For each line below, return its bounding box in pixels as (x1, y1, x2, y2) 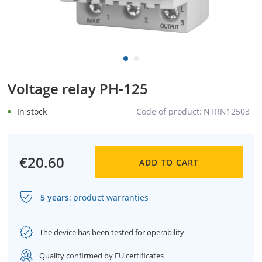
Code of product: (136, 106, 202, 117)
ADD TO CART (139, 156, 199, 168)
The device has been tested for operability (39, 226, 184, 237)
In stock (17, 105, 47, 117)
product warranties (73, 191, 149, 203)
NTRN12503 (204, 106, 250, 117)
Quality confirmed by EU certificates (39, 250, 164, 261)
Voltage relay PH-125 (8, 79, 148, 98)
